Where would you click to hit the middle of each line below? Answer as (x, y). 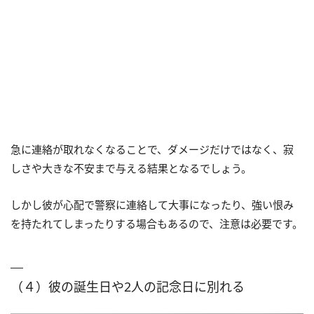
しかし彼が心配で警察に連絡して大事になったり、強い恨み (152, 205)
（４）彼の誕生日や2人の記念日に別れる (128, 287)
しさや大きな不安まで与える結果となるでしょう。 (131, 169)
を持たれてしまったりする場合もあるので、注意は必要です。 (157, 224)
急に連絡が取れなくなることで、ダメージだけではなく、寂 (152, 150)
